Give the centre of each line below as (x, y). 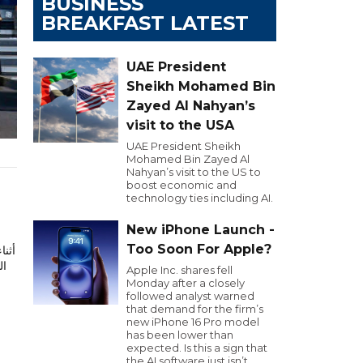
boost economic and (181, 185)
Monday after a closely (186, 283)
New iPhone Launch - (201, 230)
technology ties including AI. (200, 198)
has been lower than (180, 335)
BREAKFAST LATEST (145, 23)
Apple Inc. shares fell (179, 270)
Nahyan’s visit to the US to (194, 172)
